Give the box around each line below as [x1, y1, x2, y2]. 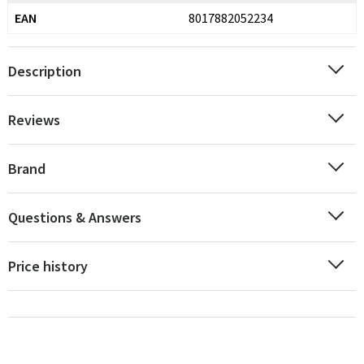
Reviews [8, 110, 60, 129]
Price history [8, 257, 88, 275]
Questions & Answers [8, 208, 141, 227]
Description [8, 62, 81, 80]
